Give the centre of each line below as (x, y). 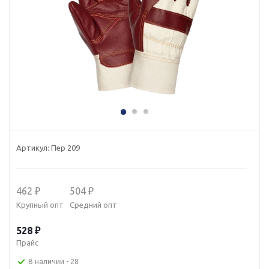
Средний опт (93, 205)
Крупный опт (40, 205)
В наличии (47, 262)
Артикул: (33, 148)
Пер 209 (65, 148)
